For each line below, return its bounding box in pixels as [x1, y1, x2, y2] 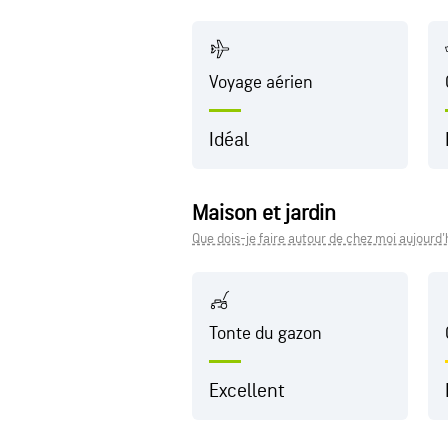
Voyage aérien [209, 72, 313, 93]
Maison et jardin [192, 200, 336, 227]
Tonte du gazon [209, 323, 322, 344]
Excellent [209, 379, 285, 403]
